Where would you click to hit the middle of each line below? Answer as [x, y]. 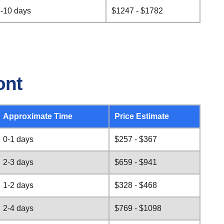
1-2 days [18, 185]
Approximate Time [38, 116]
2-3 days [18, 162]
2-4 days [18, 208]
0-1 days [18, 139]
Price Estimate [142, 116]
